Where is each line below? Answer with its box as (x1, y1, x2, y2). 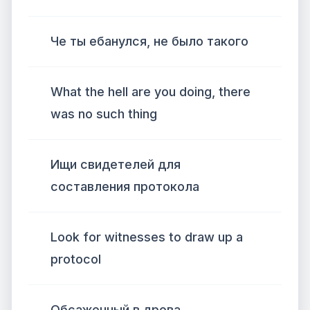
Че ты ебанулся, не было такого (51, 34, 248, 48)
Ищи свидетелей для (51, 157, 181, 172)
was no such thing (51, 107, 157, 121)
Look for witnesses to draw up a (51, 230, 243, 244)
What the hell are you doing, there (51, 84, 250, 99)
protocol (51, 252, 101, 266)
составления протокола (51, 179, 199, 194)
